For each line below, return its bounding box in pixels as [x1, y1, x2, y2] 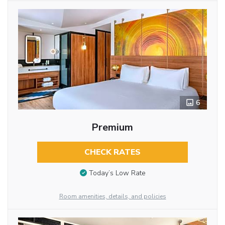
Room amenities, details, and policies [59, 192, 166, 201]
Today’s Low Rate [88, 168, 146, 178]
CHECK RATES [84, 147, 141, 158]
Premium [91, 121, 134, 135]
